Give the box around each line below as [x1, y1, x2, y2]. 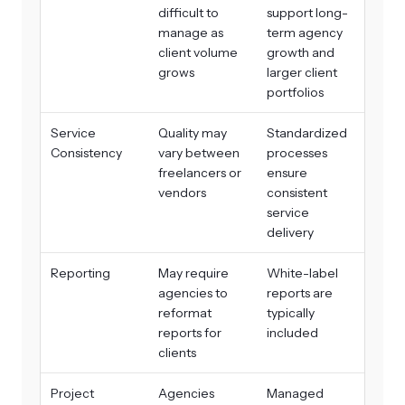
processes [266, 145, 327, 162]
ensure [266, 165, 307, 182]
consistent [266, 184, 327, 202]
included [266, 325, 318, 342]
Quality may [158, 125, 228, 142]
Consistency [51, 145, 122, 162]
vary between [158, 145, 240, 162]
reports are [266, 285, 333, 302]
